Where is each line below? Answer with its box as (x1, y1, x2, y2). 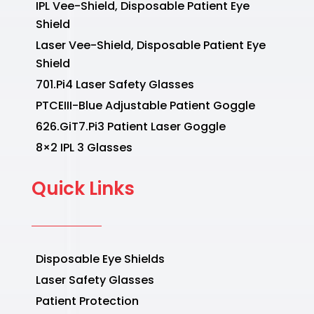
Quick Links (31, 176, 135, 202)
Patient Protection (35, 293, 139, 310)
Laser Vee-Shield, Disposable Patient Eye (35, 37, 266, 54)
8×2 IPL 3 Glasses (35, 139, 132, 156)
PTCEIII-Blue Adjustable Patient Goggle (35, 97, 255, 114)
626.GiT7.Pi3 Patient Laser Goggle (35, 118, 226, 135)
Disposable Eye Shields (35, 251, 165, 268)
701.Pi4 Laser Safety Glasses (35, 76, 194, 93)
